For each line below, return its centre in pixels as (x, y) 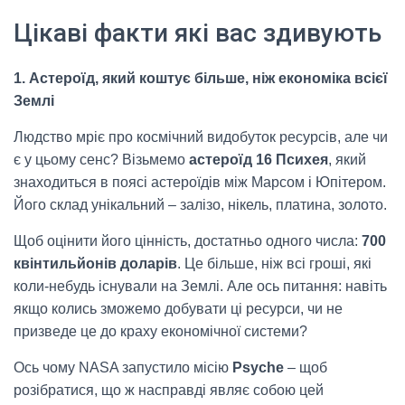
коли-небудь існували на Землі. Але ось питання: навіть (200, 287)
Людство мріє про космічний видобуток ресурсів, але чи (201, 137)
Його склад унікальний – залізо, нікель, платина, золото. (200, 205)
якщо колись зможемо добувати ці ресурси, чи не (178, 309)
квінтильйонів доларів (95, 264)
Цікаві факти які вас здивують (198, 33)
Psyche (258, 368)
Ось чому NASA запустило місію (123, 368)
